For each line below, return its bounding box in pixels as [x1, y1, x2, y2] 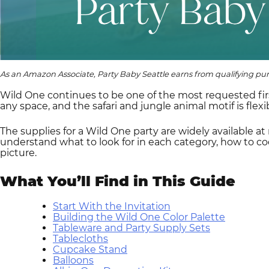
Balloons [53, 254, 94, 266]
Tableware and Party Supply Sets [53, 222, 210, 234]
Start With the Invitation [53, 200, 171, 212]
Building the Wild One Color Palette [53, 211, 225, 223]
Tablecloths [53, 232, 108, 244]
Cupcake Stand [53, 243, 127, 255]
